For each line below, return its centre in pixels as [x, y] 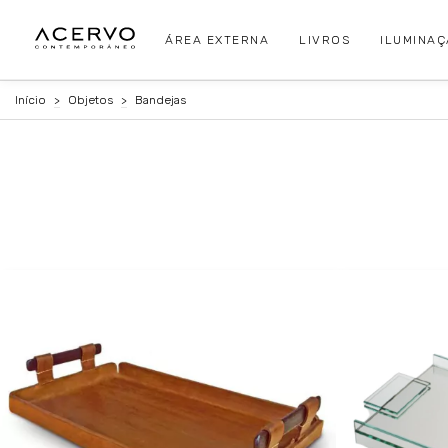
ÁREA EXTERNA [217, 39]
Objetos [90, 100]
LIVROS [324, 39]
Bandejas [160, 100]
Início [30, 100]
